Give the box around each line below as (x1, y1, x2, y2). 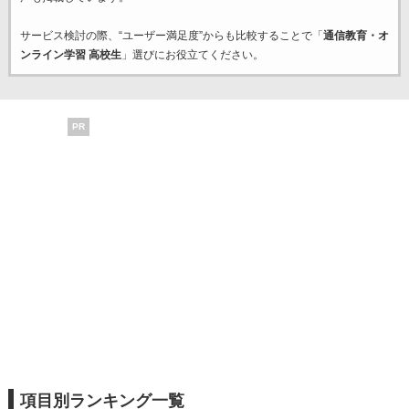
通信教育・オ (322, 29, 389, 42)
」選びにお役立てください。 (121, 48, 264, 61)
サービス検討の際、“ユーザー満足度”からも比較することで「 (19, 29, 323, 42)
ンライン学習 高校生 (19, 48, 121, 61)
